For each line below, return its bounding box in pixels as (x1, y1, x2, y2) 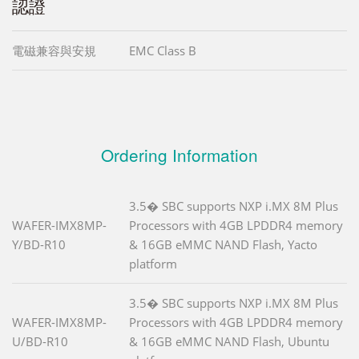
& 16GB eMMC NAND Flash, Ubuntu (129, 333, 329, 349)
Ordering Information (101, 143, 258, 167)
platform (129, 256, 177, 272)
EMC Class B (129, 42, 196, 58)
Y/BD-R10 (12, 236, 66, 252)
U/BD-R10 (12, 333, 68, 349)
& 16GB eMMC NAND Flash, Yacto (129, 236, 317, 252)
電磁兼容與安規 (12, 42, 96, 58)
